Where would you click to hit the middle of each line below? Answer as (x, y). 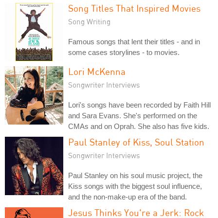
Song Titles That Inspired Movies (134, 8)
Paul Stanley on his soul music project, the (135, 175)
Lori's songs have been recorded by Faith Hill (139, 105)
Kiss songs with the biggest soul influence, (135, 186)
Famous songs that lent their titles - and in (134, 42)
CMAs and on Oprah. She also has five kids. (139, 126)
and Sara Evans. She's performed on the (133, 116)
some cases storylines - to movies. (124, 52)
